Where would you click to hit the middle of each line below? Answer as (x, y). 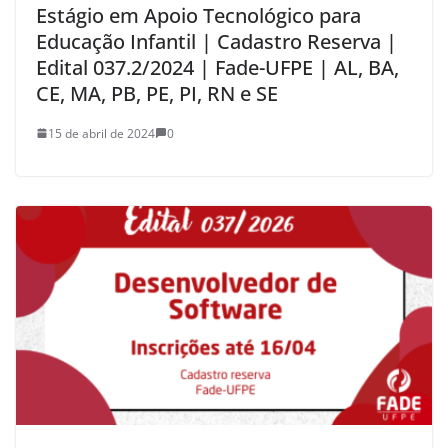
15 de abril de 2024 (101, 133)
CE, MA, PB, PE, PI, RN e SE (157, 93)
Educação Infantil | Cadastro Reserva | (216, 41)
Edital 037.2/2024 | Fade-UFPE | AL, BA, (217, 67)
